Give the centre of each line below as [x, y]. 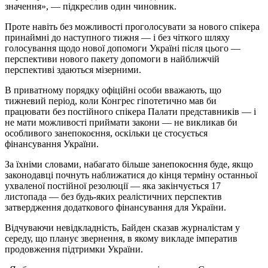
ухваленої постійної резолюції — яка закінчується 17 [113, 185]
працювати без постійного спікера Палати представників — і [130, 111]
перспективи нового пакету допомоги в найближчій [112, 59]
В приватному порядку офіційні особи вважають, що [113, 90]
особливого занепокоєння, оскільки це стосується [106, 133]
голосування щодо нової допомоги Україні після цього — [123, 48]
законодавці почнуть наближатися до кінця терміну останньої [131, 175]
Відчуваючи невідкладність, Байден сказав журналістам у [122, 227]
